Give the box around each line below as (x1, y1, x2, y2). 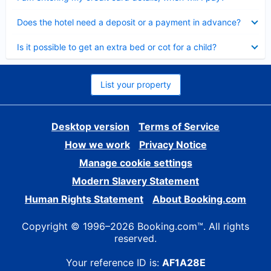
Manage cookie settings (79, 157, 192, 169)
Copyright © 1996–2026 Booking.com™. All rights (22, 220, 249, 232)
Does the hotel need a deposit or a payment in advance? (17, 17, 241, 27)
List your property (100, 79, 171, 90)
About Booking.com (152, 193, 246, 205)
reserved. (114, 232, 157, 244)
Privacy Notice (139, 139, 207, 151)
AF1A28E (162, 256, 206, 269)
